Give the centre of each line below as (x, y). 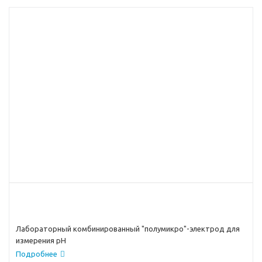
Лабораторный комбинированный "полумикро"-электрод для (128, 228)
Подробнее (37, 254)
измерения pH (41, 240)
